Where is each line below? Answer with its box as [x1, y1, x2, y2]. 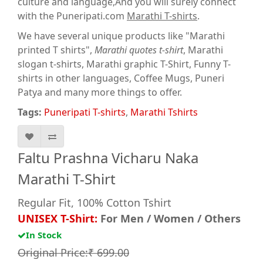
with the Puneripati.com [18, 9, 127, 22]
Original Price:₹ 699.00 [18, 245, 129, 259]
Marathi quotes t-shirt [95, 43, 183, 56]
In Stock [26, 229, 62, 241]
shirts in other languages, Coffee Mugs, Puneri [18, 72, 224, 85]
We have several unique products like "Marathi [18, 29, 225, 42]
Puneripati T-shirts [44, 106, 126, 119]
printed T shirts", [18, 43, 95, 56]
